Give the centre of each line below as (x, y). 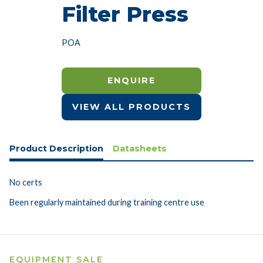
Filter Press (125, 14)
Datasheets (140, 148)
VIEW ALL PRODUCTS (131, 107)
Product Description (56, 148)
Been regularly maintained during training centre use (107, 202)
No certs (26, 182)
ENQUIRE (131, 81)
